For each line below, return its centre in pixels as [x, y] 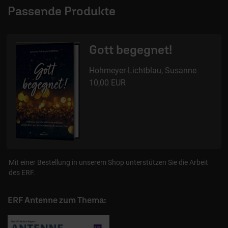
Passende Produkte [62, 11]
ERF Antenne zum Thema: [57, 200]
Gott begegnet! [130, 50]
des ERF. [22, 172]
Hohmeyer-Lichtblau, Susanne [142, 71]
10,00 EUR [107, 83]
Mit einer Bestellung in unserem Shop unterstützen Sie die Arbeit [108, 162]
